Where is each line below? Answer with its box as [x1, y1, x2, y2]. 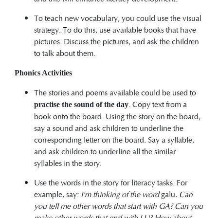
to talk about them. [34, 47, 95, 58]
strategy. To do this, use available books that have [34, 23, 196, 35]
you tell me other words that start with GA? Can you [34, 200, 203, 211]
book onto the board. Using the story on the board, [34, 110, 200, 122]
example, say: [34, 188, 81, 200]
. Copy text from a [128, 98, 187, 109]
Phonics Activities [15, 68, 72, 77]
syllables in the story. [34, 157, 102, 168]
